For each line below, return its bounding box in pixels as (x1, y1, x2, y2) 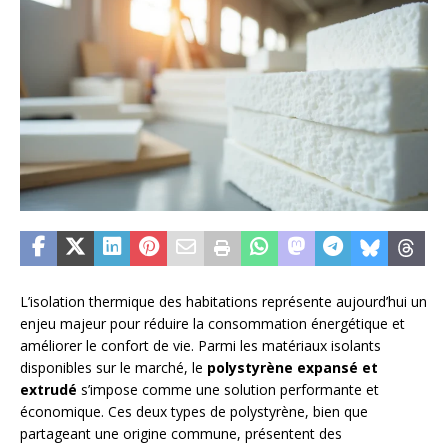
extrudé (20, 380, 77, 400)
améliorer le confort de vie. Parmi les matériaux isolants (20, 336, 381, 356)
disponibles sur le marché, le (20, 358, 207, 378)
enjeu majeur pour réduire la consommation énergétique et (20, 314, 405, 334)
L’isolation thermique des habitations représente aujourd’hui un (20, 292, 427, 312)
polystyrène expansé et (207, 358, 378, 378)
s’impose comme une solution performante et (77, 380, 379, 400)
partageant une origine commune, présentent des (20, 424, 342, 444)
